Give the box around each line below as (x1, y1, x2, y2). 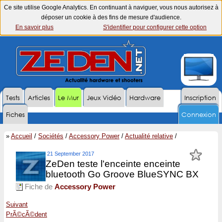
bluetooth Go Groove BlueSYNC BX (46, 169, 199, 179)
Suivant (6, 201, 28, 208)
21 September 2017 (47, 151, 94, 157)
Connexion (181, 111, 216, 119)
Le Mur (58, 94, 79, 102)
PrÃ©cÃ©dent (6, 211, 47, 218)
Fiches (6, 111, 25, 119)
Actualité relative (125, 132, 173, 140)
